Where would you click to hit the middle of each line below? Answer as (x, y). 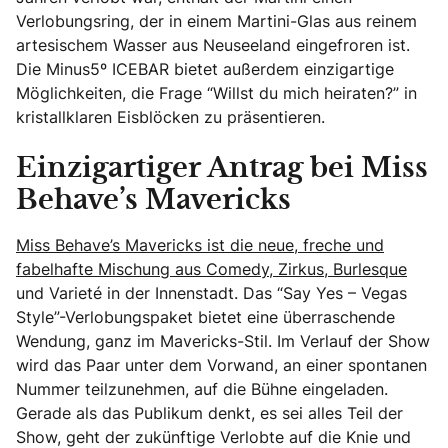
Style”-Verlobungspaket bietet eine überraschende (205, 316)
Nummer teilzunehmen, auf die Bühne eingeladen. (202, 388)
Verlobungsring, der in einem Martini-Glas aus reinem (216, 20)
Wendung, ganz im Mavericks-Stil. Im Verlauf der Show (223, 340)
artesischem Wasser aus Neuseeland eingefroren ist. (213, 44)
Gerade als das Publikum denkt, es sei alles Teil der (209, 412)
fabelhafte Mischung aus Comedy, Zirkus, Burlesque (211, 268)
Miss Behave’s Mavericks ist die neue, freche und (200, 244)
